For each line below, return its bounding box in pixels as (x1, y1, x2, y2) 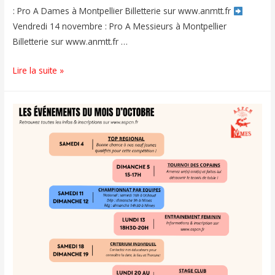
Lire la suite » (13, 64, 64, 77)
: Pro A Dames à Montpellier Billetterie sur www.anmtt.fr (13, 5, 234, 17)
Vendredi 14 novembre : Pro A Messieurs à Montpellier (13, 20, 227, 33)
